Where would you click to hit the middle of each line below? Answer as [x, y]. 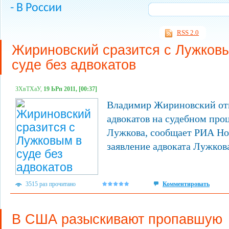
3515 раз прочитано [51, 184]
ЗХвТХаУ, [29, 89]
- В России [36, 8]
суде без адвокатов [74, 65]
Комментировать [186, 184]
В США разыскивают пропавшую [117, 219]
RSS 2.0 [188, 32]
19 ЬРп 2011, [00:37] [70, 89]
